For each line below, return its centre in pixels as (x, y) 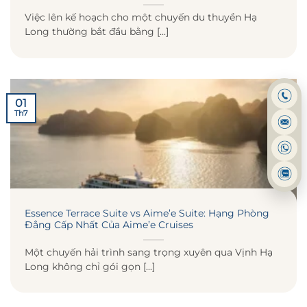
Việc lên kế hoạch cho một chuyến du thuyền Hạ (141, 17)
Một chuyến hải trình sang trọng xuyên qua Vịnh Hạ (149, 252)
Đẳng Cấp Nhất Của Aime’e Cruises (109, 225)
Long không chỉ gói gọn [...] (90, 266)
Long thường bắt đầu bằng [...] (97, 32)
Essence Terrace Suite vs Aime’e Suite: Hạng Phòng (147, 213)
